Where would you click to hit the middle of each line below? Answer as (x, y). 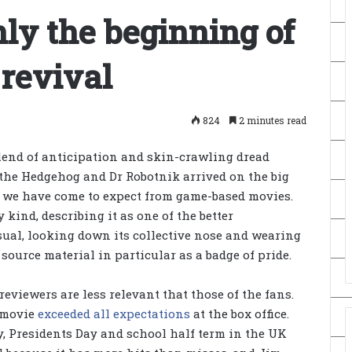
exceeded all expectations (114, 314)
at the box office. (240, 314)
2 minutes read (271, 120)
